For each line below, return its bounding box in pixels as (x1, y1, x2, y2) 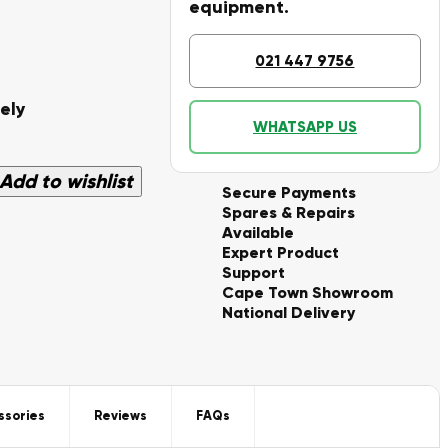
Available (221, 223, 294, 242)
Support (221, 263, 285, 282)
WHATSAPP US (252, 117, 357, 136)
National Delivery (221, 303, 355, 322)
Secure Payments (221, 183, 356, 202)
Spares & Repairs (221, 203, 355, 222)
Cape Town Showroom (221, 283, 393, 302)
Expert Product (221, 243, 339, 262)
